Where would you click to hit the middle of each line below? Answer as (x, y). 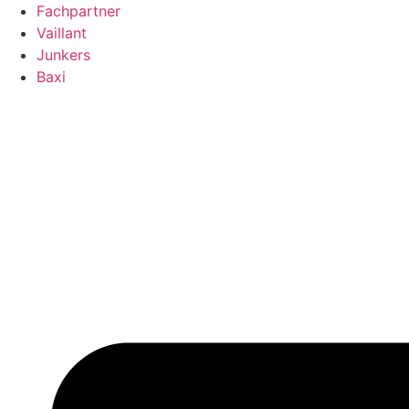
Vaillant (62, 33)
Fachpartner (79, 11)
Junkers (63, 55)
